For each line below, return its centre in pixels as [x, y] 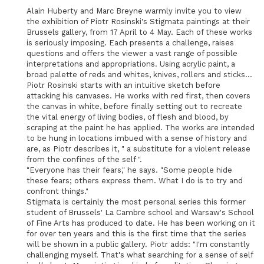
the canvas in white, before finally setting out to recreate [134, 106]
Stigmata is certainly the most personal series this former [136, 202]
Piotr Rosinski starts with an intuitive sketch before [123, 85]
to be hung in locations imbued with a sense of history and [137, 138]
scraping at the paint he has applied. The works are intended [141, 128]
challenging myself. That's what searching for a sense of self [140, 255]
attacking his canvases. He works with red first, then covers [138, 96]
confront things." [57, 191]
